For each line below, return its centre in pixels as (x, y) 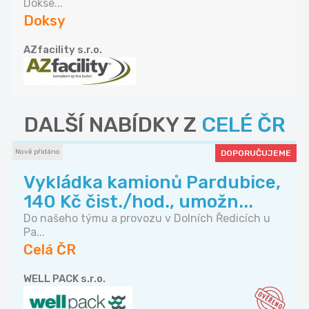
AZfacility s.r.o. (63, 50)
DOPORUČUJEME (256, 153)
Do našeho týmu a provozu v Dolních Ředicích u (147, 219)
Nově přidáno (38, 152)
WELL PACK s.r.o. (64, 279)
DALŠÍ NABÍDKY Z (112, 125)
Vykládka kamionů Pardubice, (152, 183)
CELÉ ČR (243, 125)
